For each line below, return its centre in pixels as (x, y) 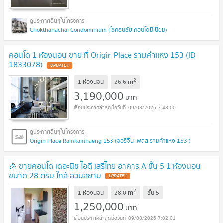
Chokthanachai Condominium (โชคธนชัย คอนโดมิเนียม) (99, 30)
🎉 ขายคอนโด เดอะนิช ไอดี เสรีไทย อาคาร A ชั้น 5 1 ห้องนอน (105, 166)
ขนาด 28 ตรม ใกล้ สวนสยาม (55, 175)
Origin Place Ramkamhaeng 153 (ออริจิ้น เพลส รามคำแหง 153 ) (110, 140)
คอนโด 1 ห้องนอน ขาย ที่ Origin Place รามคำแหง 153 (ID (102, 55)
